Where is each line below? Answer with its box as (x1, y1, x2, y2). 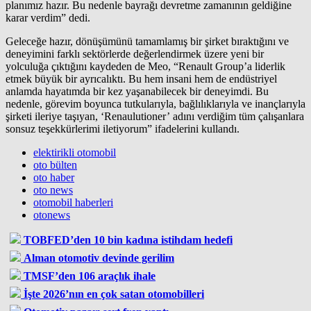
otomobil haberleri (33, 196, 113, 208)
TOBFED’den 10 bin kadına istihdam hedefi (24, 233, 233, 246)
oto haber (33, 171, 74, 183)
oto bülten (33, 158, 77, 171)
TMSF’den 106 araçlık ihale (24, 269, 155, 282)
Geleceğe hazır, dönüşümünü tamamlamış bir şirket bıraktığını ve (6, 35, 289, 47)
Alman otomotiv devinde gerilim (24, 251, 174, 264)
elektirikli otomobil (33, 146, 116, 158)
